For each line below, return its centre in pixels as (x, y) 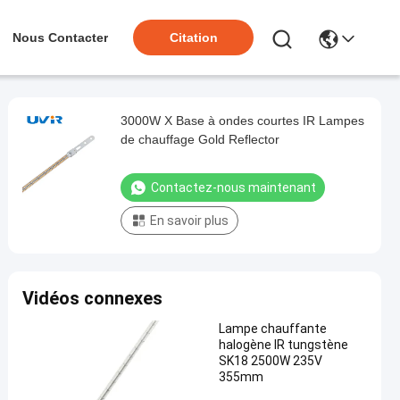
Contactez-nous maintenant (233, 187)
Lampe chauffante (273, 329)
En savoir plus (189, 221)
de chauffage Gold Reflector (200, 139)
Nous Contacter (60, 37)
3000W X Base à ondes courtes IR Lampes (242, 121)
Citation (193, 37)
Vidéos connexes (92, 298)
